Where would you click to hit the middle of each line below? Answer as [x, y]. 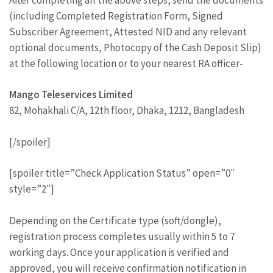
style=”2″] [32, 189]
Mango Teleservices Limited [71, 94]
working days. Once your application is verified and [119, 252]
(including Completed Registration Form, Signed [116, 16]
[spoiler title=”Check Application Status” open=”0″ [122, 173]
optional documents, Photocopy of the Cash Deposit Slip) [135, 47]
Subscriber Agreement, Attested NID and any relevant [128, 31]
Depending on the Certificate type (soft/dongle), [115, 220]
